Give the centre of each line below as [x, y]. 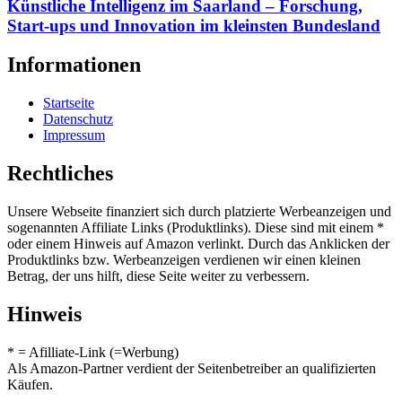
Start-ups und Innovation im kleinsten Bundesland [194, 25]
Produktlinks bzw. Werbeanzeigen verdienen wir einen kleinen [184, 260]
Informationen [74, 65]
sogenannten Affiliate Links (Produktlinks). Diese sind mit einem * [196, 228]
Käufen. [30, 384]
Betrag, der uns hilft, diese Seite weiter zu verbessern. [158, 276]
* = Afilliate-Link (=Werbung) [93, 352]
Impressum [74, 135]
